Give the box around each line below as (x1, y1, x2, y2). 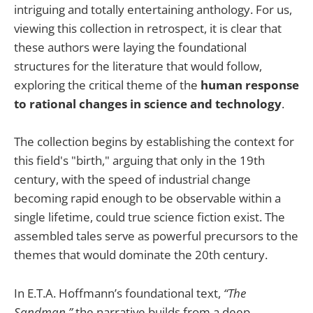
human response (201, 77, 299, 94)
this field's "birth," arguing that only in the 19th (14, 152, 265, 169)
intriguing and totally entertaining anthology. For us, (14, 1, 292, 18)
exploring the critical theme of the (14, 77, 201, 94)
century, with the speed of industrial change (14, 171, 251, 188)
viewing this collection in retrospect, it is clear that (14, 20, 282, 37)
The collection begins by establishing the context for (14, 133, 294, 150)
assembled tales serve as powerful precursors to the (14, 228, 298, 245)
